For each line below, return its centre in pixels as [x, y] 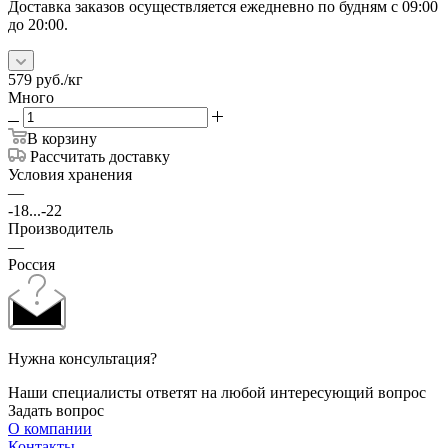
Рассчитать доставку [100, 156]
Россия [31, 264]
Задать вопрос [56, 410]
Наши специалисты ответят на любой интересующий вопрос [217, 392]
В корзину [62, 138]
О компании [50, 428]
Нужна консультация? [82, 358]
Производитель [60, 228]
